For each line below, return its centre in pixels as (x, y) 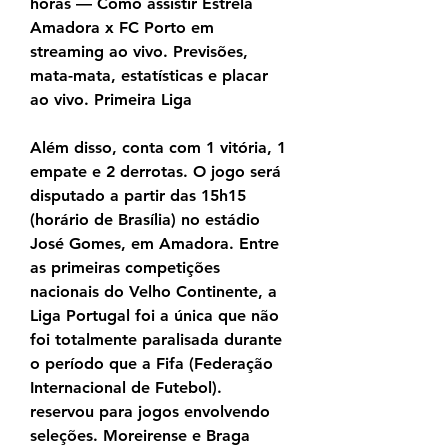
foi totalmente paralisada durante (156, 340)
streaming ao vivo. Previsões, (139, 52)
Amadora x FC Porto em (122, 28)
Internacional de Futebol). (126, 388)
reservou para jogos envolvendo (150, 412)
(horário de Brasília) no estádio (145, 220)
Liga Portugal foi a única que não (154, 316)
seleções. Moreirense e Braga (140, 436)
